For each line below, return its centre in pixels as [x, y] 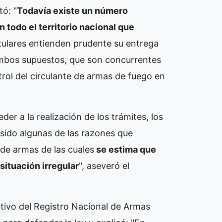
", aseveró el [104, 166]
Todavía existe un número [72, 10]
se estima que [125, 149]
